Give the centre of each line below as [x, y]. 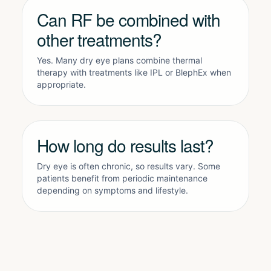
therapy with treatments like [93, 72]
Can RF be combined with [129, 19]
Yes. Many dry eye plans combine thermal [119, 60]
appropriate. [61, 84]
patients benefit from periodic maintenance [122, 178]
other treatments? [100, 39]
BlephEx [191, 72]
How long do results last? [126, 145]
